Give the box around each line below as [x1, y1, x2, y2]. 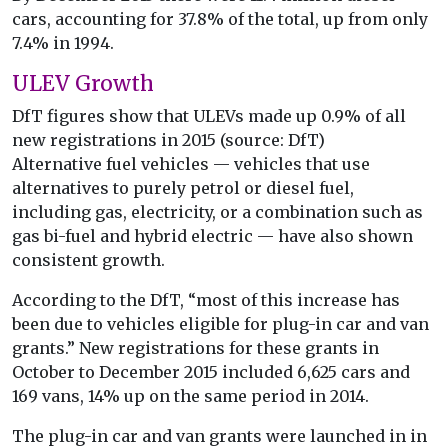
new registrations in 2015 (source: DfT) [12, 130, 325, 151]
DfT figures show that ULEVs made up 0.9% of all [12, 106, 406, 127]
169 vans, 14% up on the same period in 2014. [12, 386, 369, 407]
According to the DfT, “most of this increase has [12, 290, 400, 311]
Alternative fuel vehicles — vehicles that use [12, 154, 370, 175]
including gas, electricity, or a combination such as [12, 202, 423, 223]
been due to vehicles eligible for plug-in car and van [12, 314, 429, 335]
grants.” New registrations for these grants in [12, 338, 379, 359]
